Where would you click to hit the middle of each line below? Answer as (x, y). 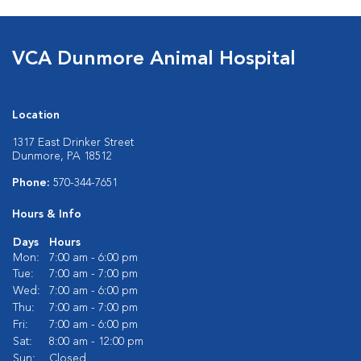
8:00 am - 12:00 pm (96, 342)
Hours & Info (47, 214)
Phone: (33, 183)
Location (36, 115)
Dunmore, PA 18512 (62, 156)
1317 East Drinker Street (73, 143)
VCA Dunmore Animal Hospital (154, 60)
